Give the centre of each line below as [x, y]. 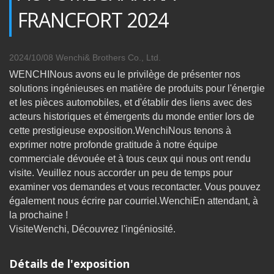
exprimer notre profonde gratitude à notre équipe [113, 144]
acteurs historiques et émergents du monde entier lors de [132, 116]
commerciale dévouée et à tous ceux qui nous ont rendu [130, 158]
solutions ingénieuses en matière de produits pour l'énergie [137, 88]
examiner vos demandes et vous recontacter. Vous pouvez [135, 187]
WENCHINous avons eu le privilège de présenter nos [125, 74]
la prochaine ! [39, 215]
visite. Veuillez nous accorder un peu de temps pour [121, 172]
